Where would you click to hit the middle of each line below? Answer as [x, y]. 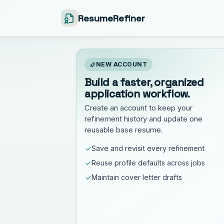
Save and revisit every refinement [148, 148]
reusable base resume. [124, 130]
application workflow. [137, 94]
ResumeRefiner [111, 18]
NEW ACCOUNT [121, 64]
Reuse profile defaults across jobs [148, 163]
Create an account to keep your [138, 108]
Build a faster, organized [144, 82]
